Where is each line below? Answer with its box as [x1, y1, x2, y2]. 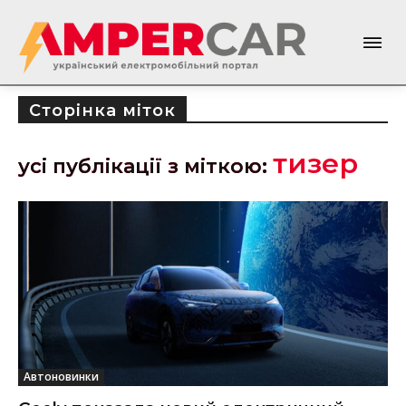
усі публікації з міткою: [18, 153, 273, 179]
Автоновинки [24, 368, 99, 384]
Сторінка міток [29, 100, 176, 121]
